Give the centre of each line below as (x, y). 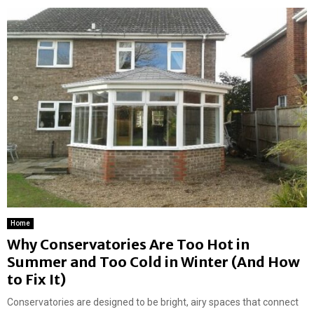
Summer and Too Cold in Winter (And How (153, 261)
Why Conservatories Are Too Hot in (128, 244)
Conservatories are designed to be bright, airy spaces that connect (153, 302)
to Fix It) (36, 279)
